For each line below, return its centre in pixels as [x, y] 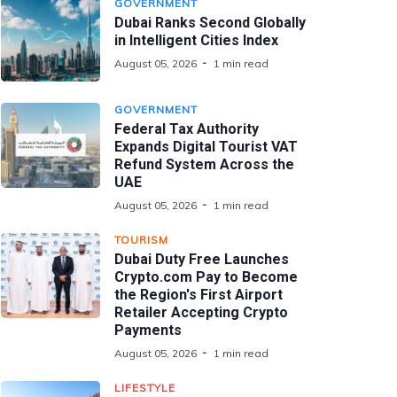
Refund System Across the [204, 164]
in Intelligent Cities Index [196, 40]
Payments [148, 330]
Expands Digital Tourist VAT [206, 147]
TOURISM [141, 240]
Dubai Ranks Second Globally [210, 23]
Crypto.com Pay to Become [206, 277]
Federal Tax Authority [187, 129]
